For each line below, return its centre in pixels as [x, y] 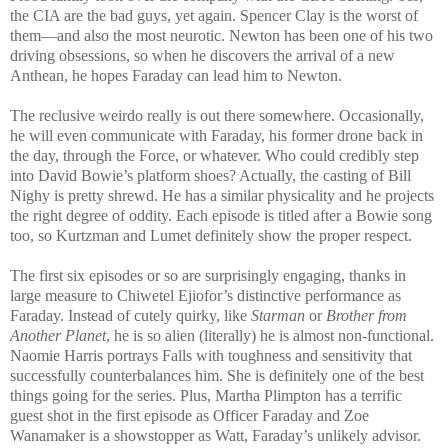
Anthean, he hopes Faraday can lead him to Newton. [176, 75]
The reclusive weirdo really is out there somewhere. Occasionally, [217, 115]
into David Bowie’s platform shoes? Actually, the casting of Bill [210, 175]
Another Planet [58, 335]
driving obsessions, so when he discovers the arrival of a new [202, 55]
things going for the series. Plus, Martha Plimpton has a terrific [206, 395]
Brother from [366, 315]
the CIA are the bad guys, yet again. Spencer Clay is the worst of [214, 15]
